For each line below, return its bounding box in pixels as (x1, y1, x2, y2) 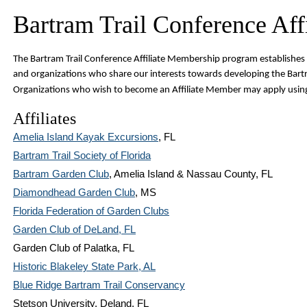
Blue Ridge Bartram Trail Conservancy (13, 279, 185, 291)
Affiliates (13, 110, 76, 127)
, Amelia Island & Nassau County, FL (109, 168, 273, 180)
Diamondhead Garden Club (13, 186, 135, 198)
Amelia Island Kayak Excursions (13, 131, 158, 143)
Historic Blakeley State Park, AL (13, 260, 156, 272)
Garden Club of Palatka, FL (13, 242, 134, 254)
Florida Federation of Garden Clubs (13, 205, 169, 217)
